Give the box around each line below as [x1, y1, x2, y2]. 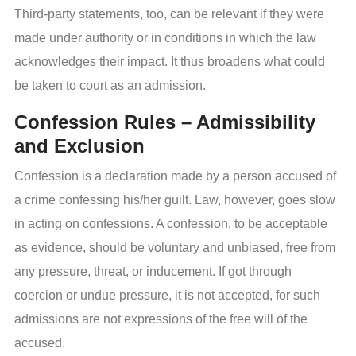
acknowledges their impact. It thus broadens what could [14, 55, 325, 69]
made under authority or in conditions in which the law [14, 31, 316, 45]
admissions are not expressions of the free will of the [14, 312, 308, 327]
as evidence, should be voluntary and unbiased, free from [14, 241, 335, 255]
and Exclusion [14, 135, 145, 157]
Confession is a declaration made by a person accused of [14, 169, 336, 184]
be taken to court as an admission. [14, 79, 206, 93]
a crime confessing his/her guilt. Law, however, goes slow [14, 193, 335, 207]
